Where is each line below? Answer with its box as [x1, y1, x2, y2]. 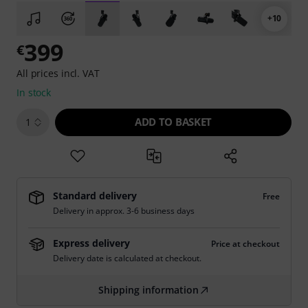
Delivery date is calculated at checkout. [53, 252, 201, 264]
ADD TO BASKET [135, 115, 212, 129]
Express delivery [53, 236, 130, 250]
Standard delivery [53, 189, 137, 202]
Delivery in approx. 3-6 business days [53, 205, 195, 217]
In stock [16, 86, 52, 99]
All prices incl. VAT [16, 67, 100, 80]
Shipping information [98, 283, 199, 296]
